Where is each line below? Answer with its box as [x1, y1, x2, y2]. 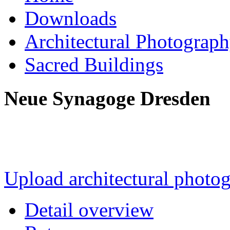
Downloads [25, 7, 117, 29]
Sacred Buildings [25, 53, 163, 75]
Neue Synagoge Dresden [4, 87, 210, 110]
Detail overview [25, 199, 154, 221]
